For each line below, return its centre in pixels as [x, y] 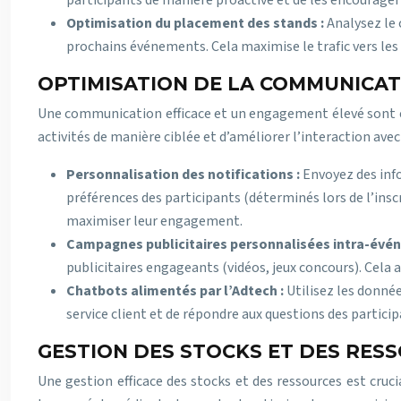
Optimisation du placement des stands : [196, 23]
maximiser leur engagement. [154, 221]
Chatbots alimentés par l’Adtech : [176, 291]
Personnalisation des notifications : [184, 175]
